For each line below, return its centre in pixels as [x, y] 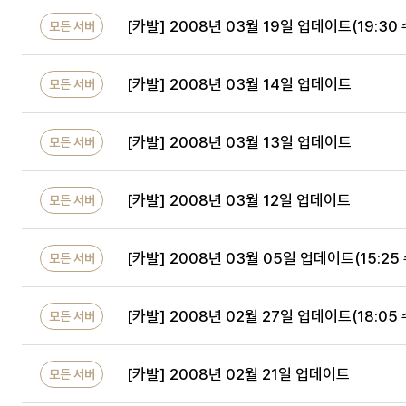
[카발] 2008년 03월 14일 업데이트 [239, 84]
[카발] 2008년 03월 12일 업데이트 [239, 200]
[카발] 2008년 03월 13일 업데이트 [239, 142]
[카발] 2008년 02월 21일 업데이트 [238, 374]
